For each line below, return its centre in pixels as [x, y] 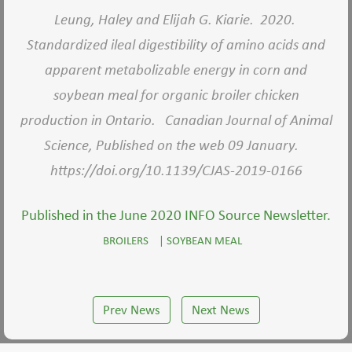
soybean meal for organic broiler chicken [176, 95]
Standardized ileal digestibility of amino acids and [176, 44]
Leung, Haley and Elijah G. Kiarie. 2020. [176, 19]
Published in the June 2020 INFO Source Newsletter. [176, 215]
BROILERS [125, 240]
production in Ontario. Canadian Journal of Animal [176, 120]
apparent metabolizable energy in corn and [176, 70]
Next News [220, 310]
